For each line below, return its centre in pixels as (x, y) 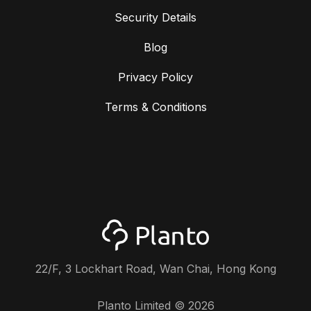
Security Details (155, 17)
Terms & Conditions (155, 107)
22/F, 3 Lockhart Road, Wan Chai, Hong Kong (155, 268)
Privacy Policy (155, 77)
